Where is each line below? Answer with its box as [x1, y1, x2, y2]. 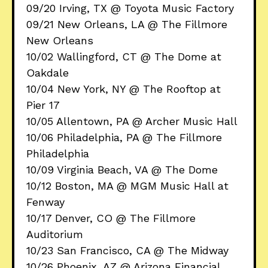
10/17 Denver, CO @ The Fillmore [26, 212, 196, 225]
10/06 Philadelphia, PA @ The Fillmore [26, 131, 222, 144]
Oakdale [26, 66, 69, 80]
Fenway [26, 196, 65, 209]
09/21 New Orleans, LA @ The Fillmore [26, 18, 227, 31]
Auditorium [26, 228, 83, 241]
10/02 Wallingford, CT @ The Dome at [26, 50, 221, 63]
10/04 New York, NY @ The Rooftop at [26, 83, 221, 96]
